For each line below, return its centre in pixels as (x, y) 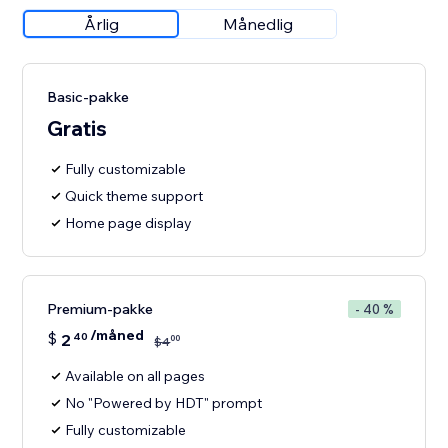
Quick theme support (134, 196)
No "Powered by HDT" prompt (164, 403)
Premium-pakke (100, 309)
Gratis (77, 128)
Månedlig (258, 24)
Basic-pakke (88, 97)
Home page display (129, 223)
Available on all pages (135, 376)
